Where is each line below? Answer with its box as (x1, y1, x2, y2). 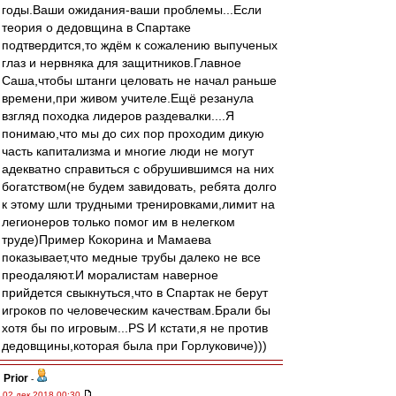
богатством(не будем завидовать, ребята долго (2, 179, 277, 194)
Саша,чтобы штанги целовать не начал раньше (2, 73, 277, 88)
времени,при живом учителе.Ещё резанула (2, 91, 254, 105)
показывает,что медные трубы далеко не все (2, 250, 261, 264)
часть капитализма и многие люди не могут (2, 144, 254, 158)
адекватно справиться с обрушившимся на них (2, 162, 274, 176)
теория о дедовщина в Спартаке (2, 20, 191, 34)
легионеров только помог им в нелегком (2, 215, 235, 229)
